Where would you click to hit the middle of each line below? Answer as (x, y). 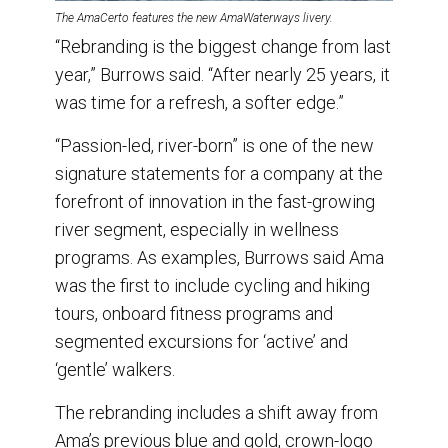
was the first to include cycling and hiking (212, 285)
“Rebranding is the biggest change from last (223, 46)
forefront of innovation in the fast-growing (215, 201)
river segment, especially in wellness (197, 229)
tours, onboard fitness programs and (194, 313)
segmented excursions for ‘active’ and (201, 341)
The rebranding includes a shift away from (216, 412)
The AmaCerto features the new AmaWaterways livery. (194, 17)
